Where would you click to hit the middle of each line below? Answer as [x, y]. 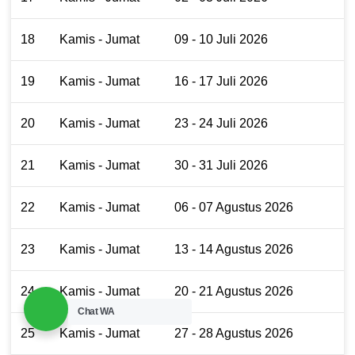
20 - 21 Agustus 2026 [234, 291]
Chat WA [96, 311]
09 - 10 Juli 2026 [221, 39]
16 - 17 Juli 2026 [221, 81]
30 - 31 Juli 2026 [221, 165]
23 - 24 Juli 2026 [221, 123]
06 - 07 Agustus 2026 [234, 207]
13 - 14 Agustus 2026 [234, 249]
